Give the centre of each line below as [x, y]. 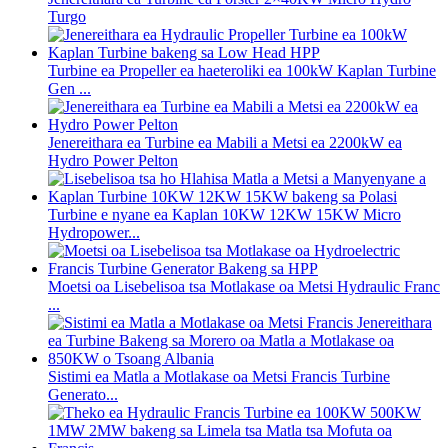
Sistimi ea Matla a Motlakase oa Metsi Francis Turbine [219, 377]
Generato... [83, 395]
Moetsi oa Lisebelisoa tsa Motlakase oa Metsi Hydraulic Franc [244, 287]
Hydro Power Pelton [113, 161]
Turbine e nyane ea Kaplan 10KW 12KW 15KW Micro [224, 215]
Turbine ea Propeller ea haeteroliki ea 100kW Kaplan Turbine [242, 71]
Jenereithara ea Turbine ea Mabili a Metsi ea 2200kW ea [225, 143]
